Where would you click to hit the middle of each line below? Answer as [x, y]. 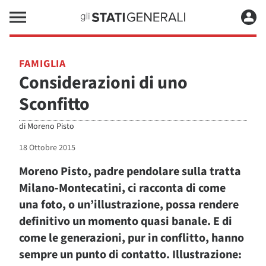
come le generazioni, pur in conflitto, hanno [132, 238]
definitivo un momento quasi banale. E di [126, 221]
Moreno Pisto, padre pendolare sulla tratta [130, 172]
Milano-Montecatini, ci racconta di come [122, 188]
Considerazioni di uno [103, 83]
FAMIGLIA [43, 64]
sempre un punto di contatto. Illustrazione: [130, 255]
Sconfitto [54, 104]
